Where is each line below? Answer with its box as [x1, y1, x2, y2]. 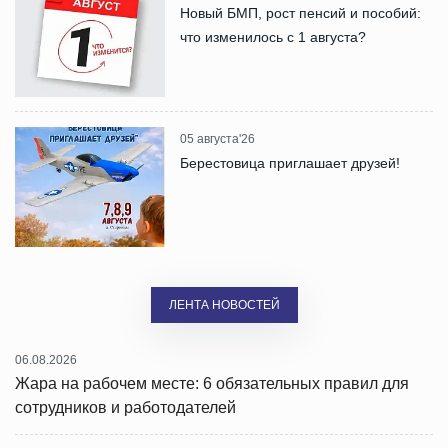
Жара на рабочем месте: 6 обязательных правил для [15, 374, 409, 392]
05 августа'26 [180, 131, 255, 146]
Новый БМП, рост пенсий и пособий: [180, 4, 421, 21]
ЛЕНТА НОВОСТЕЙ [168, 297, 280, 312]
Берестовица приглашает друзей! [180, 154, 400, 171]
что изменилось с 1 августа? [180, 28, 366, 45]
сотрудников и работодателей [15, 398, 236, 416]
